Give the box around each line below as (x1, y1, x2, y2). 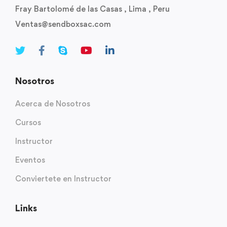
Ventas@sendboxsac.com (15, 19, 111, 29)
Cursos (15, 117, 41, 127)
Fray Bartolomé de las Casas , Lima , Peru (15, 4, 170, 14)
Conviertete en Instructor (15, 173, 111, 183)
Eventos (15, 155, 45, 165)
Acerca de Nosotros (15, 98, 90, 108)
